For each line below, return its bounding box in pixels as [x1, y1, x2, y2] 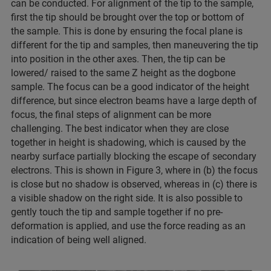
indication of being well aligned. [11, 233, 149, 246]
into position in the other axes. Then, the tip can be [11, 53, 225, 65]
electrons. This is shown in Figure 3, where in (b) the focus [11, 164, 258, 176]
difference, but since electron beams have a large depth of [11, 94, 257, 106]
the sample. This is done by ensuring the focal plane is [11, 25, 243, 37]
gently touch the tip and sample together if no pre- [11, 206, 223, 218]
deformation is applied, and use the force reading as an [11, 220, 246, 232]
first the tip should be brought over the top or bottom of [11, 11, 244, 23]
